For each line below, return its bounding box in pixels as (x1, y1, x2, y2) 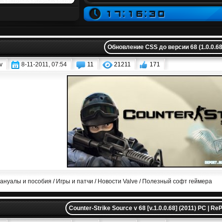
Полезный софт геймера (142, 178, 212, 185)
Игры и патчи (55, 178, 93, 185)
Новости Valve (97, 178, 138, 185)
